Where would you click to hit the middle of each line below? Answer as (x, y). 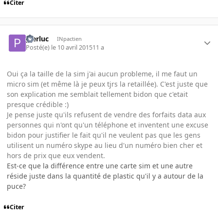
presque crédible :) (38, 104)
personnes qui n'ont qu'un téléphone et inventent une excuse (108, 125)
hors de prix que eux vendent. (56, 155)
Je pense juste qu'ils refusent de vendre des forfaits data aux (106, 114)
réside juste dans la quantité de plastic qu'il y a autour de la (105, 176)
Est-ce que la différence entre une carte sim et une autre (100, 165)
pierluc (37, 38)
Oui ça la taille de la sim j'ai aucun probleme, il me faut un (102, 73)
